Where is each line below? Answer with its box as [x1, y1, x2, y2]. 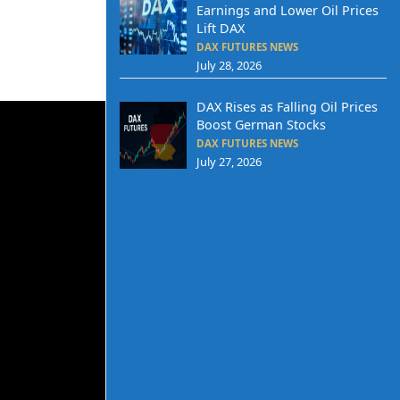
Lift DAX [196, 20, 245, 37]
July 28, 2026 [196, 57, 262, 74]
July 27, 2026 [196, 153, 262, 170]
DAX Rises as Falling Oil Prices [196, 97, 378, 115]
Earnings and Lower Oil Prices [196, 2, 379, 20]
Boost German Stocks [196, 115, 326, 133]
